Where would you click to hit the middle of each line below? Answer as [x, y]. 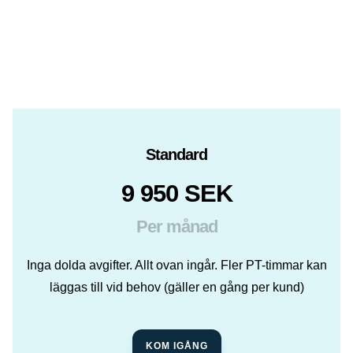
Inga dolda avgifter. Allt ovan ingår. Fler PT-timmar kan [176, 265]
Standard [176, 154]
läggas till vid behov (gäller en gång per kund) [176, 287]
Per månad [176, 226]
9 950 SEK [176, 193]
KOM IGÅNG [176, 346]
